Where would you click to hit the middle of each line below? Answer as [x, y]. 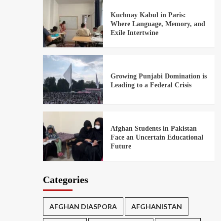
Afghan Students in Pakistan [153, 128]
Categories [66, 180]
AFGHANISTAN [157, 207]
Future [121, 146]
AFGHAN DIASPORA [83, 207]
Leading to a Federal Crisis [151, 85]
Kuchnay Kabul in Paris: [148, 15]
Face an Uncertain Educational [157, 137]
